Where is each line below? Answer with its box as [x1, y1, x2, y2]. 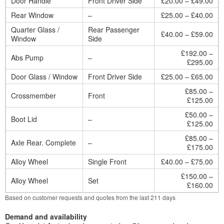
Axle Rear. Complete [11, 137, 76, 147]
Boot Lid [11, 114, 37, 124]
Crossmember [11, 90, 56, 100]
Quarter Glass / [11, 24, 59, 34]
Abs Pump [11, 52, 43, 62]
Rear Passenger [88, 24, 139, 34]
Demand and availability [5, 211, 87, 221]
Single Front [88, 156, 126, 166]
